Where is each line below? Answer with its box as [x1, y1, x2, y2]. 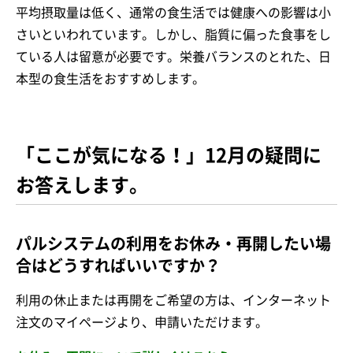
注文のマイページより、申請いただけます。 [16, 316, 268, 329]
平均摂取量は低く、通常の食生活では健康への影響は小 [16, 6, 331, 20]
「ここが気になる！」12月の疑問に [16, 146, 321, 165]
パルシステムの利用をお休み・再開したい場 [16, 236, 331, 252]
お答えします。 [16, 176, 148, 195]
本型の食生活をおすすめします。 [16, 72, 205, 86]
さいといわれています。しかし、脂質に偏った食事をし [16, 28, 331, 42]
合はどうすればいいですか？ [16, 258, 221, 274]
